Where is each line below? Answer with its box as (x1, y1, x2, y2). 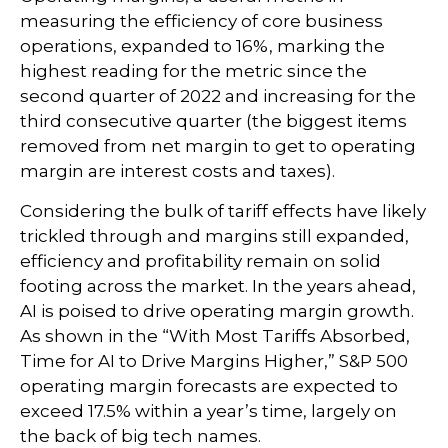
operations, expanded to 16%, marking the (20, 36, 385, 57)
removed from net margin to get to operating (20, 136, 416, 157)
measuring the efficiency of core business (20, 11, 383, 32)
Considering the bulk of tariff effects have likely (20, 201, 426, 222)
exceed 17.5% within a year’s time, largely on (20, 401, 397, 422)
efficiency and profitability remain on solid (20, 251, 381, 272)
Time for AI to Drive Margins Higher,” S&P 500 (20, 351, 408, 372)
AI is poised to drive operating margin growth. (20, 301, 414, 322)
